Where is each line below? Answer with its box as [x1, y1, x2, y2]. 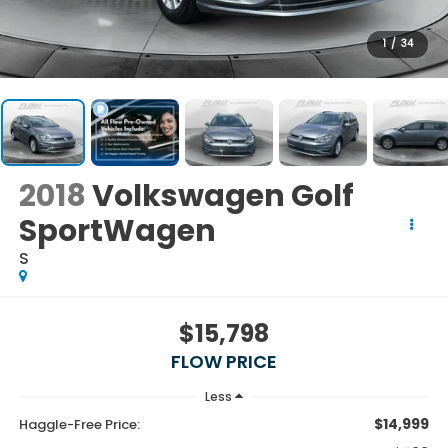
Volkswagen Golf [91, 174, 354, 217]
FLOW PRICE [171, 348, 277, 374]
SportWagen [18, 209, 216, 252]
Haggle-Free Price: [18, 414, 140, 434]
